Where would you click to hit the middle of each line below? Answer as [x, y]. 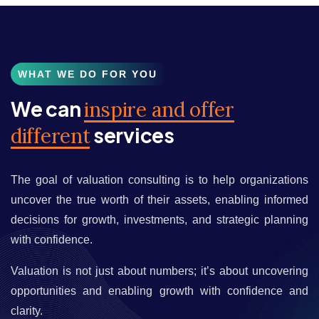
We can [47, 109]
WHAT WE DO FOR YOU [88, 74]
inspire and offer [159, 110]
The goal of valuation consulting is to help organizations [159, 180]
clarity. [27, 311]
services [132, 135]
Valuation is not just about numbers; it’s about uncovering [159, 271]
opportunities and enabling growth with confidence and [159, 291]
